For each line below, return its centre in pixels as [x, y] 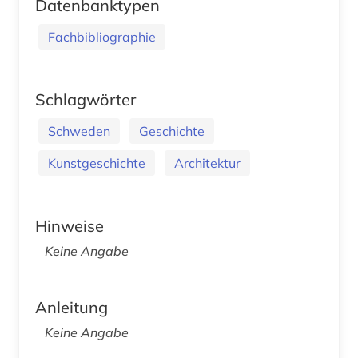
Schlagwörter [86, 99]
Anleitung [72, 307]
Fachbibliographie [102, 36]
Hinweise [70, 225]
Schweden [79, 131]
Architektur [207, 163]
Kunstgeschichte [97, 163]
